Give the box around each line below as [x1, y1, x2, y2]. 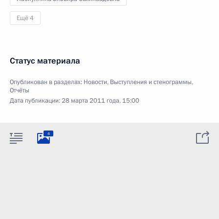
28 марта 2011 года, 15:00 [62, 96, 139, 105]
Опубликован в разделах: [10, 78, 84, 87]
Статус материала [10, 55, 80, 66]
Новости [84, 78, 107, 87]
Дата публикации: [10, 96, 62, 105]
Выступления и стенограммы [110, 78, 192, 87]
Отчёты [10, 86, 29, 95]
